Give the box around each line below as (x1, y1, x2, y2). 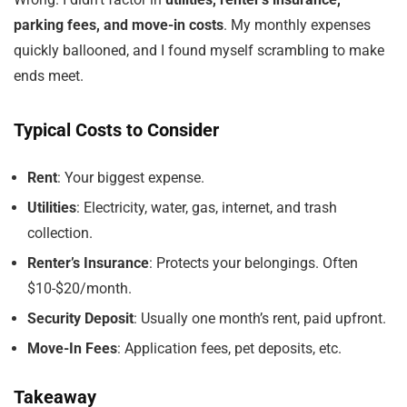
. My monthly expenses (223, 16, 371, 34)
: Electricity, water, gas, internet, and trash (76, 199, 337, 216)
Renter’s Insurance (27, 254, 149, 272)
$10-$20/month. (27, 280, 132, 297)
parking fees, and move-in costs (14, 16, 223, 34)
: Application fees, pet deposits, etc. (117, 340, 342, 357)
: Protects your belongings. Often (149, 254, 358, 272)
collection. (27, 224, 93, 242)
